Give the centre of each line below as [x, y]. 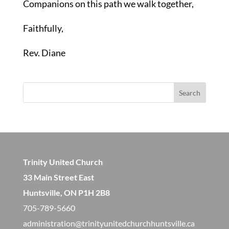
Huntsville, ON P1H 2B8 [66, 192]
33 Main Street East [58, 177]
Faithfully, [43, 28]
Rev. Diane [44, 53]
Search [190, 93]
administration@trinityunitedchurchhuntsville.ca [109, 223]
